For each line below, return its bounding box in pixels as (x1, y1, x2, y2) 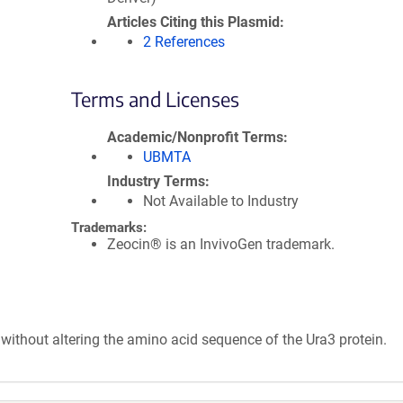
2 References (143, 33, 225, 50)
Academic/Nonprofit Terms (107, 129, 283, 146)
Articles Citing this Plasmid (107, 13, 280, 31)
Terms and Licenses (71, 86, 239, 112)
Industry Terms (107, 173, 205, 190)
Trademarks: (71, 219, 147, 236)
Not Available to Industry (143, 193, 299, 210)
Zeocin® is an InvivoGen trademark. (107, 236, 335, 253)
